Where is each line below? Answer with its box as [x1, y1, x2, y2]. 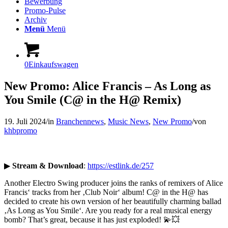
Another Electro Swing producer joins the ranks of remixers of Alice [4, 178, 223, 187]
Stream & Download [12, 161, 83, 170]
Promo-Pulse [24, 6, 66, 15]
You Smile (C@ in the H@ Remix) [4, 93, 181, 106]
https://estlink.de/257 [88, 161, 154, 170]
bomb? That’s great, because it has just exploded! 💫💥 [4, 215, 180, 224]
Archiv [24, 15, 47, 24]
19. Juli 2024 [4, 117, 46, 126]
